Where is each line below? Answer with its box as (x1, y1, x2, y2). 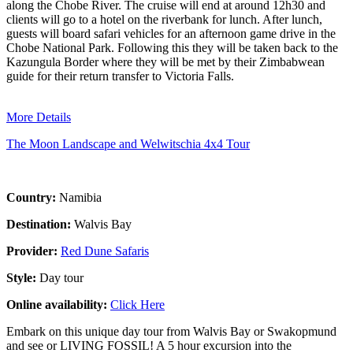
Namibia (59, 190, 102, 204)
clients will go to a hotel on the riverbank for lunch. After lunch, (6, 12, 322, 26)
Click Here (110, 297, 165, 311)
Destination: (6, 217, 74, 231)
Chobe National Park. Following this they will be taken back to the (6, 40, 338, 54)
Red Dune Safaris (61, 243, 149, 258)
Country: (6, 190, 59, 204)
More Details (6, 110, 71, 124)
